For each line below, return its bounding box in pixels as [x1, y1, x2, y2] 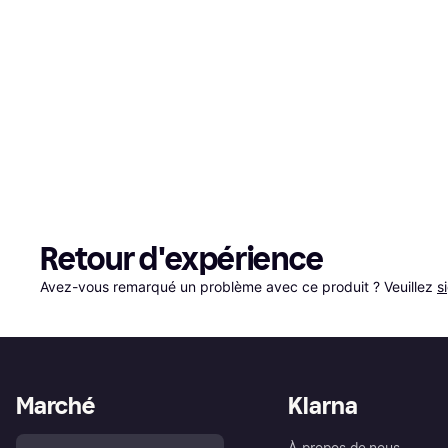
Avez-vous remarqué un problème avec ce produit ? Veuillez [40, 277, 437, 295]
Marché [16, 390, 95, 420]
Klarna [288, 390, 358, 420]
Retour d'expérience [40, 239, 324, 278]
